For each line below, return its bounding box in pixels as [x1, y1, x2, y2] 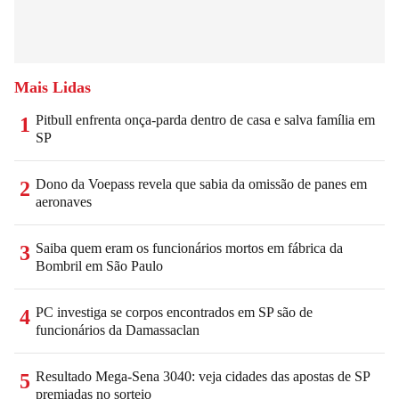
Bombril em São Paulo [36, 257, 163, 273]
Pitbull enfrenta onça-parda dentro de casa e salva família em [36, 111, 375, 127]
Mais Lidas [14, 77, 91, 96]
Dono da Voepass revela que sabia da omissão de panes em [36, 175, 367, 191]
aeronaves [36, 193, 92, 209]
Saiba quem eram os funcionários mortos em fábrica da [36, 240, 343, 256]
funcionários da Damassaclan [36, 322, 199, 338]
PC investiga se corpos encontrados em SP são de [36, 304, 313, 320]
